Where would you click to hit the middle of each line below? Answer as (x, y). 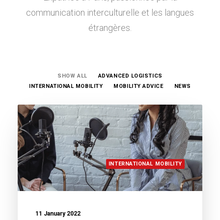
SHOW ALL (72, 76)
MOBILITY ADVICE (138, 86)
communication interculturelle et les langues (110, 13)
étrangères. (110, 28)
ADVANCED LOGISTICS (130, 76)
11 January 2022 (58, 214)
